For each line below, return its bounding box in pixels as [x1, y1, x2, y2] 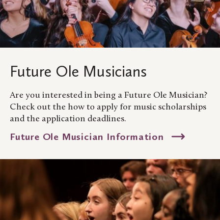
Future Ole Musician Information [10, 131, 167, 143]
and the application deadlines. [10, 114, 126, 124]
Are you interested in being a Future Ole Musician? [10, 91, 207, 101]
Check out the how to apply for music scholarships [10, 103, 206, 112]
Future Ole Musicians [10, 62, 147, 81]
